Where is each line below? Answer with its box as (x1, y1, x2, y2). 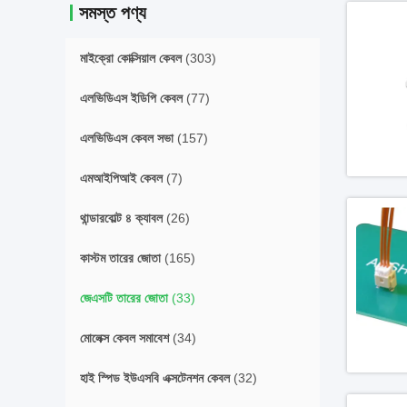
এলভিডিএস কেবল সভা (80, 131, 174, 145)
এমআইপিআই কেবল (80, 171, 163, 185)
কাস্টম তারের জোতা (80, 251, 161, 265)
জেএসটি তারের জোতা (80, 291, 168, 305)
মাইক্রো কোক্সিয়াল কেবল (80, 51, 182, 65)
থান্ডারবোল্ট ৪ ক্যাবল (80, 211, 163, 225)
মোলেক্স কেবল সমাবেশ (80, 331, 169, 345)
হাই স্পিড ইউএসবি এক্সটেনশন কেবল (80, 371, 230, 385)
